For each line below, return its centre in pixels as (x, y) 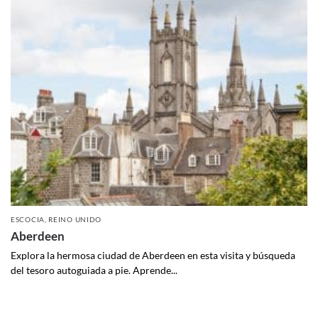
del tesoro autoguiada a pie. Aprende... (94, 270)
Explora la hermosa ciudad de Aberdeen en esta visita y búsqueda (153, 255)
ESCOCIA (28, 219)
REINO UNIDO (75, 219)
